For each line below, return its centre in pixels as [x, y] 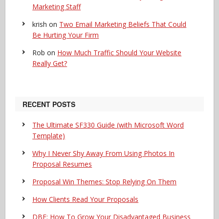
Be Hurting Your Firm [66, 35]
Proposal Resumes [62, 164]
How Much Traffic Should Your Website [120, 52]
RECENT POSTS [49, 104]
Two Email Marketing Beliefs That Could [123, 24]
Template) [49, 135]
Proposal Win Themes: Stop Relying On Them [105, 181]
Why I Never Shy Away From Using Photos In [104, 153]
